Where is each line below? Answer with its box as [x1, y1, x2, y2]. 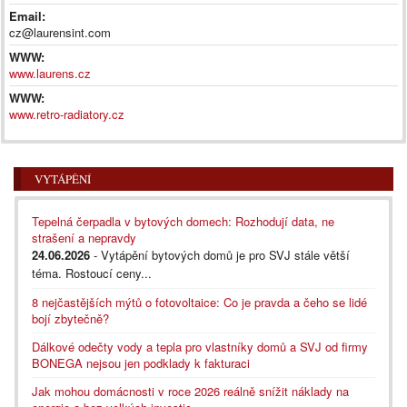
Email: [9, 6, 45, 25]
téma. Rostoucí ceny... [32, 263, 152, 282]
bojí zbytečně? [32, 309, 109, 327]
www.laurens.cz [9, 64, 91, 82]
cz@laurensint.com [9, 23, 111, 41]
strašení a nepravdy [32, 228, 136, 246]
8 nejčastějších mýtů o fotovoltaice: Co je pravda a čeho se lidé [32, 293, 367, 311]
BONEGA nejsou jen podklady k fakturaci [32, 353, 250, 372]
